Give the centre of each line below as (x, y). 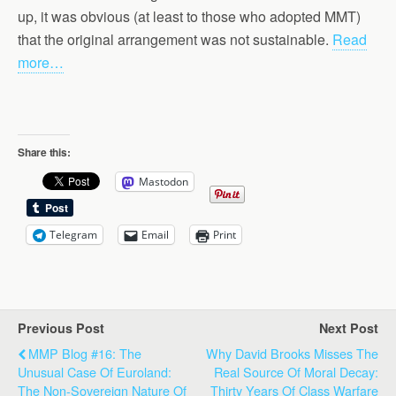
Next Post (349, 328)
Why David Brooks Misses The (292, 353)
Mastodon (164, 182)
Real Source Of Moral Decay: (296, 372)
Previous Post (61, 328)
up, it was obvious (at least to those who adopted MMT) (189, 16)
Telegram (73, 235)
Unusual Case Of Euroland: (95, 372)
